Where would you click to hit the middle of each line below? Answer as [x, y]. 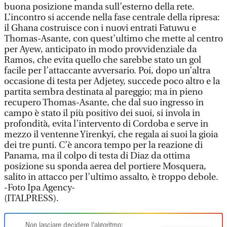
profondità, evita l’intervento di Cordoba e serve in [106, 124]
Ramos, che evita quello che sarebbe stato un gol [103, 60]
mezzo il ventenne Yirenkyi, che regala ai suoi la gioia [111, 135]
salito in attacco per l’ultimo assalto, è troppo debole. [111, 177]
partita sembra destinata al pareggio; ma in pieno [103, 92]
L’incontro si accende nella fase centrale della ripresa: [112, 17]
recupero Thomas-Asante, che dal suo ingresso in [104, 103]
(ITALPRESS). [31, 198]
